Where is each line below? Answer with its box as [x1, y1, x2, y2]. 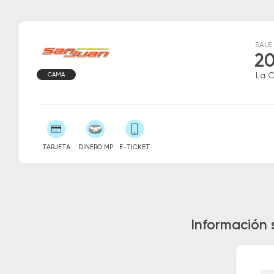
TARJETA [42, 144, 70, 150]
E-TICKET [119, 144, 150, 150]
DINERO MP [78, 144, 113, 150]
